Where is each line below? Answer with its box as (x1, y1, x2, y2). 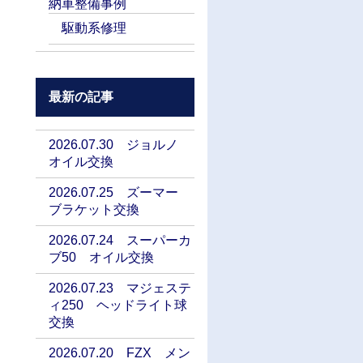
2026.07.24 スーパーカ (49, 233, 191, 248)
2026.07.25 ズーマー (49, 186, 191, 200)
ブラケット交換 (49, 203, 139, 217)
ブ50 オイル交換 (49, 250, 154, 265)
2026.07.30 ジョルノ (49, 138, 191, 152)
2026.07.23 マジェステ (49, 281, 191, 296)
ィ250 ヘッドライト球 (49, 298, 187, 313)
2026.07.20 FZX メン (49, 346, 190, 361)
